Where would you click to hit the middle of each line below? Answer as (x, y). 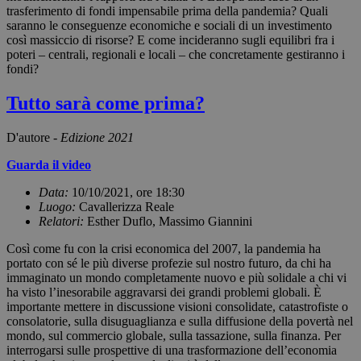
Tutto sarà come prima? (106, 103)
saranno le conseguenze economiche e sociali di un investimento (169, 25)
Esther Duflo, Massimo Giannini (170, 221)
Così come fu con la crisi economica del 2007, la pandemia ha (164, 248)
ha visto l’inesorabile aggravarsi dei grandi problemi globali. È (164, 292)
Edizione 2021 (97, 137)
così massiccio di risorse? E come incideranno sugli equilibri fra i (170, 39)
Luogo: (59, 206)
